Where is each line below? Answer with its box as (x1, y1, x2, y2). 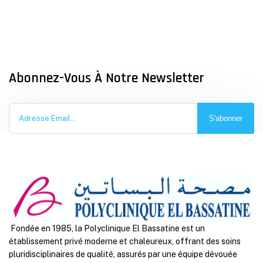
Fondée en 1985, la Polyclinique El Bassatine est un (9, 224, 205, 234)
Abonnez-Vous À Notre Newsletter (9, 69, 204, 87)
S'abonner (209, 113, 242, 123)
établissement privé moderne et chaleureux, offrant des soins (9, 237, 241, 247)
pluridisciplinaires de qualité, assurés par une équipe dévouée (9, 249, 237, 259)
